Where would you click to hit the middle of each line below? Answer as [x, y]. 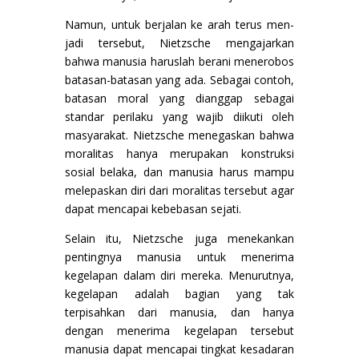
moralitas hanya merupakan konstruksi [179, 153]
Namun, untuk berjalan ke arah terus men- [179, 24]
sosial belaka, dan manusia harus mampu [179, 171]
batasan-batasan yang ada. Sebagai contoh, [179, 79]
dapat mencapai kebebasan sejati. [153, 208]
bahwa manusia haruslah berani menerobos [179, 61]
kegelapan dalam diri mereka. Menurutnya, [179, 275]
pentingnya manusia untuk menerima [179, 256]
